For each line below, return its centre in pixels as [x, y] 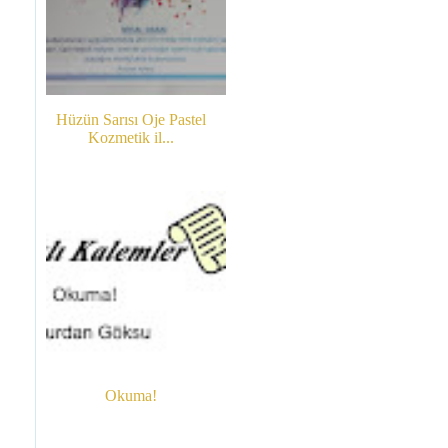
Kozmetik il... [131, 138]
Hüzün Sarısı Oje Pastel [131, 120]
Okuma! [131, 396]
